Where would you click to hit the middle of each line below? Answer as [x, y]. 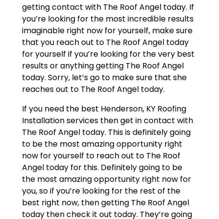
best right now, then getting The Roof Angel [105, 203]
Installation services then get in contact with [107, 121]
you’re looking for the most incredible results [108, 19]
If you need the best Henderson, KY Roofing [104, 109]
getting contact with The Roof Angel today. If [108, 7]
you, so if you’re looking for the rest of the [101, 191]
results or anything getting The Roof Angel [103, 66]
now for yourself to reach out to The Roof [101, 156]
